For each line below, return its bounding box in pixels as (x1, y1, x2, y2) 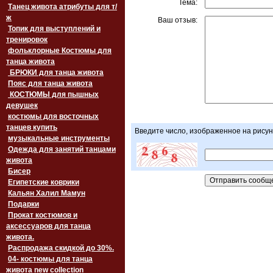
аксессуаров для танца (6, 222, 91, 230)
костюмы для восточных (8, 112, 99, 121)
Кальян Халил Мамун (8, 189, 85, 197)
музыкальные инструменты (8, 134, 110, 143)
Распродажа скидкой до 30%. (8, 244, 114, 252)
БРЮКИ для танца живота (8, 68, 104, 77)
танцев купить (6, 123, 57, 132)
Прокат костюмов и (8, 211, 77, 219)
